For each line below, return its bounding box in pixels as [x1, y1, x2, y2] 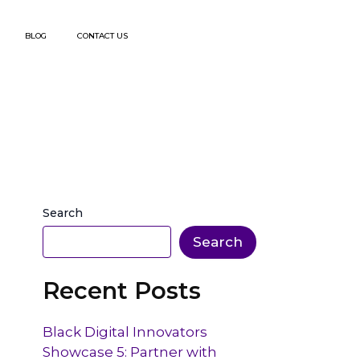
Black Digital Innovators [43, 324, 208, 341]
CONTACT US [76, 31, 128, 41]
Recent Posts [43, 276, 202, 305]
